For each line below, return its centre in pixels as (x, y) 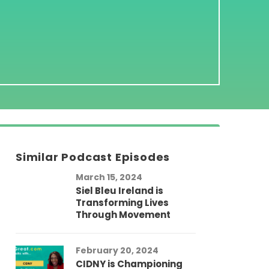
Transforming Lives (122, 203)
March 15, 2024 (109, 177)
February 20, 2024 (117, 250)
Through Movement (123, 215)
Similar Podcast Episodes (93, 157)
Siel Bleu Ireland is (119, 191)
